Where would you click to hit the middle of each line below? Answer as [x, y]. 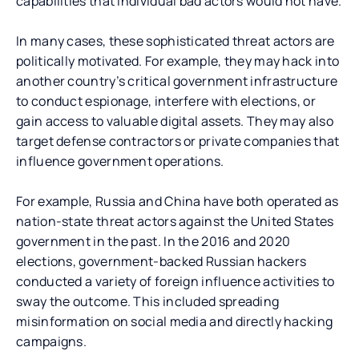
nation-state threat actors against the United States [175, 221]
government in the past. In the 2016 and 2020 [153, 241]
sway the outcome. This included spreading [148, 301]
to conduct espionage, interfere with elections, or [166, 101]
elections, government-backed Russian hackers [161, 261]
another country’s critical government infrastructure [177, 81]
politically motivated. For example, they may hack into [178, 61]
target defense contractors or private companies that [178, 141]
